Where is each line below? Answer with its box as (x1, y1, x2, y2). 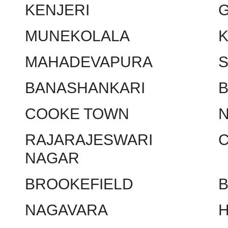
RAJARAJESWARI (25, 131, 153, 148)
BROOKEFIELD (25, 176, 133, 192)
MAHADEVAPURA (25, 53, 153, 70)
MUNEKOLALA (25, 27, 130, 44)
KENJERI (25, 2, 90, 18)
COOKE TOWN (25, 105, 129, 122)
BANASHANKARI (25, 79, 145, 96)
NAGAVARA (25, 202, 108, 218)
